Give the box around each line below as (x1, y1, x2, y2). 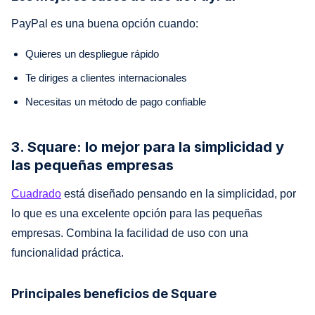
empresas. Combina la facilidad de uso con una (11, 226, 248, 239)
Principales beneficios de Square (11, 285, 217, 301)
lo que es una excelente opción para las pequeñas (11, 207, 262, 219)
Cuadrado (11, 187, 61, 200)
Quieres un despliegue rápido (25, 47, 159, 60)
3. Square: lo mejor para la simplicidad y (11, 138, 284, 155)
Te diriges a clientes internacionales (25, 71, 187, 84)
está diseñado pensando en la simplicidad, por (61, 187, 296, 200)
